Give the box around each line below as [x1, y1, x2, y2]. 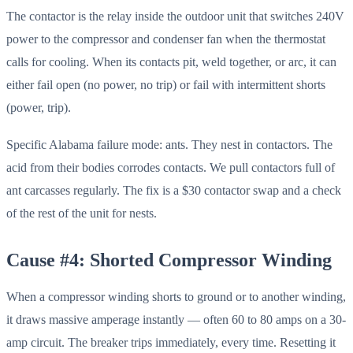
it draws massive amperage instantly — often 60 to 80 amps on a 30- [6, 312, 346, 328]
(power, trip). [6, 99, 71, 115]
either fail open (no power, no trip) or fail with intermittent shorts [6, 76, 325, 92]
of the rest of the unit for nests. [6, 206, 157, 221]
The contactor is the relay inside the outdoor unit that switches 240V [6, 8, 344, 24]
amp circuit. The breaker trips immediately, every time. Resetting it [6, 335, 336, 351]
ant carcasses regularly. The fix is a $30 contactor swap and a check [6, 183, 341, 199]
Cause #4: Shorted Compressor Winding [6, 250, 332, 271]
